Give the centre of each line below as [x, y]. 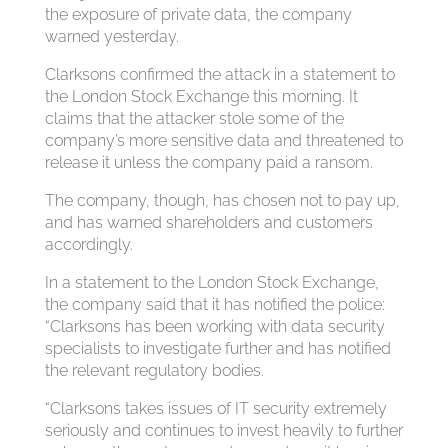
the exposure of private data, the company [198, 14]
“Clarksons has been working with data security [214, 326]
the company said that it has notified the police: [214, 304]
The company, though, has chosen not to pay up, [222, 200]
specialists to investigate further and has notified [217, 348]
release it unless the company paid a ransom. [208, 162]
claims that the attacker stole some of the [194, 118]
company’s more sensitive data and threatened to [223, 140]
